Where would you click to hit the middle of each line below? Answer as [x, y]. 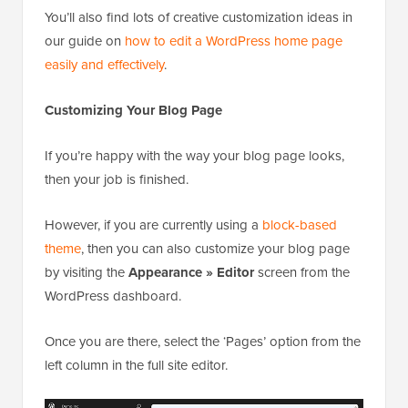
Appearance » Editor [191, 272]
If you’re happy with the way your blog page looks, [194, 155]
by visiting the [87, 272]
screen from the [302, 272]
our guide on [85, 41]
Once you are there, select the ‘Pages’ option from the [203, 341]
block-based [300, 224]
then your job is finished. [117, 179]
